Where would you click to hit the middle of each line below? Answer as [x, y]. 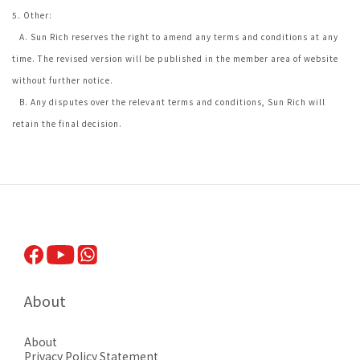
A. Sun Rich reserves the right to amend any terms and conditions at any [175, 37]
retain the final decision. [67, 123]
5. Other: [32, 15]
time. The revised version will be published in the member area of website [175, 58]
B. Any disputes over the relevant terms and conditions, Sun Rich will [169, 102]
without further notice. [63, 80]
